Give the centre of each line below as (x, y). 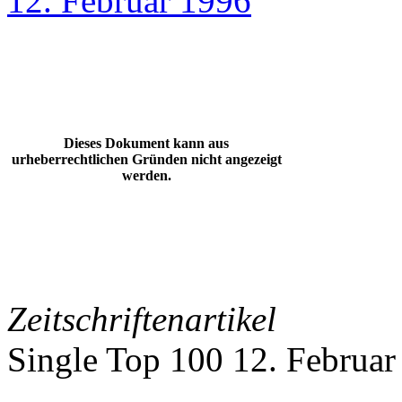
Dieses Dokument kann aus (146, 143)
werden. (146, 175)
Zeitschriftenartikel (142, 319)
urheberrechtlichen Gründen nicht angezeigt (146, 159)
